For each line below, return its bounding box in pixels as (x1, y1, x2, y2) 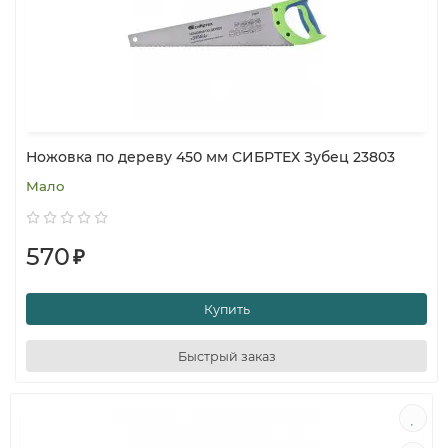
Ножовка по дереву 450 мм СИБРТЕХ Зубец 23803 (26, 148, 395, 166)
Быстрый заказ (177, 348, 276, 364)
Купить (203, 301, 250, 317)
